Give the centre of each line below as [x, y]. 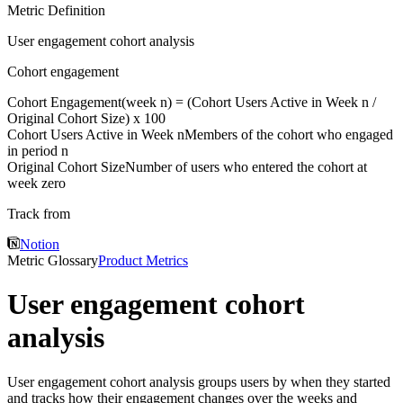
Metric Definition [56, 10]
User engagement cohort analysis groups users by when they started [199, 381]
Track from [39, 213]
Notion [40, 244]
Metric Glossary [53, 260]
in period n [38, 150]
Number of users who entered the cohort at [246, 166]
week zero [36, 183]
